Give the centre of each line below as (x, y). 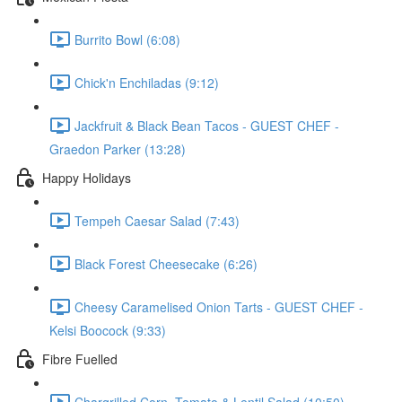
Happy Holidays (87, 177)
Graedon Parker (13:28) (118, 149)
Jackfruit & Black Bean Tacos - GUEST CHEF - (207, 125)
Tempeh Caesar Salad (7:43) (157, 220)
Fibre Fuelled (80, 358)
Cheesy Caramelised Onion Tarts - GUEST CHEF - (219, 306)
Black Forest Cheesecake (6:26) (166, 263)
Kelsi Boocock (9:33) (108, 330)
